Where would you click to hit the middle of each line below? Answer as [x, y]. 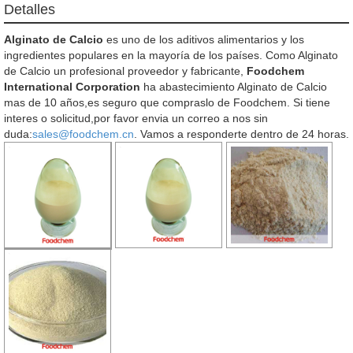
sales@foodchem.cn [83, 134]
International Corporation [72, 86]
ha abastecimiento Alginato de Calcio [234, 86]
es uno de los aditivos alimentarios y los [204, 39]
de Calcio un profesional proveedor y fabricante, [125, 71]
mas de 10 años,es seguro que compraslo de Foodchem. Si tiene [167, 102]
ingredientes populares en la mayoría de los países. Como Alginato [171, 55]
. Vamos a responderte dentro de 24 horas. [242, 134]
